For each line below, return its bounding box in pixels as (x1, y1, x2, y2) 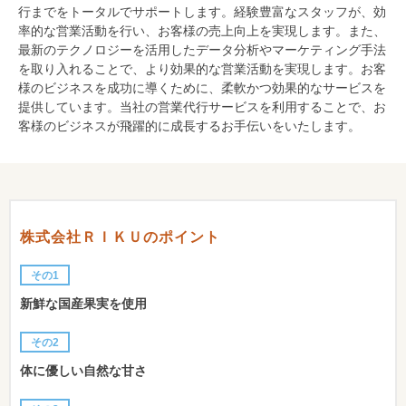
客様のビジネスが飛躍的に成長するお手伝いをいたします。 (18, 118, 361, 133)
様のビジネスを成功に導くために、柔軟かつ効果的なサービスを (18, 80, 386, 95)
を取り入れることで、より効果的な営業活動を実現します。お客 (18, 61, 386, 76)
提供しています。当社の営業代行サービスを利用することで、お (18, 99, 386, 114)
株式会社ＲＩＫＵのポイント (20, 228, 220, 245)
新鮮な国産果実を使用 (20, 295, 147, 311)
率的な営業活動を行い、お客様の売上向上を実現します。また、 (18, 23, 386, 38)
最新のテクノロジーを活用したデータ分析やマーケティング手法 (18, 42, 386, 57)
